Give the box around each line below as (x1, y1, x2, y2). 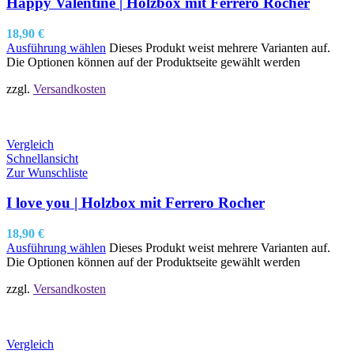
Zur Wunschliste (6, 165, 88, 179)
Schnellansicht (6, 151, 78, 165)
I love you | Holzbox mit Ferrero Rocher (6, 194, 265, 212)
